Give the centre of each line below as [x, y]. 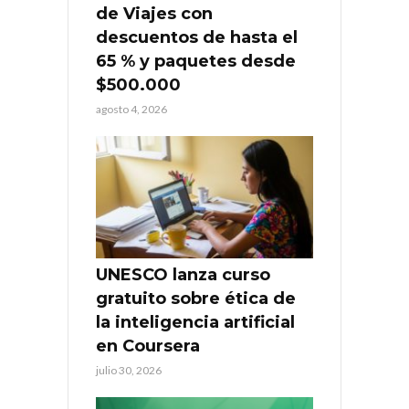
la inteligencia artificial [195, 323]
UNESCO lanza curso [183, 275]
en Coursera [148, 346]
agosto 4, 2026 [131, 110]
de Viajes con [154, 14]
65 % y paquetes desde [196, 62]
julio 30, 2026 [129, 371]
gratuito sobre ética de [196, 299]
